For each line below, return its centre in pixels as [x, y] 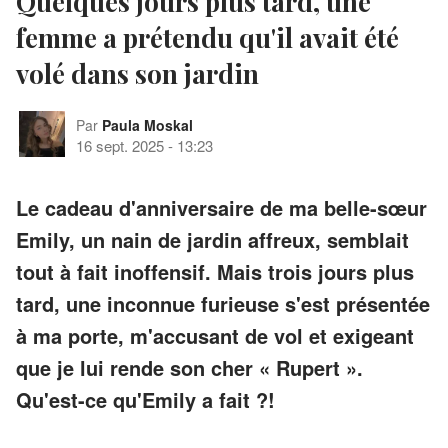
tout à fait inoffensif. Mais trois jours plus [215, 271]
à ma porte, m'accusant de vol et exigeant [215, 335]
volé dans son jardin [137, 73]
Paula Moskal [147, 124]
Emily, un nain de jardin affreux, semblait [212, 239]
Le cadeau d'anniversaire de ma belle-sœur [221, 207]
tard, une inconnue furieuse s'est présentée [223, 303]
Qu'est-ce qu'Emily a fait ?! [145, 399]
